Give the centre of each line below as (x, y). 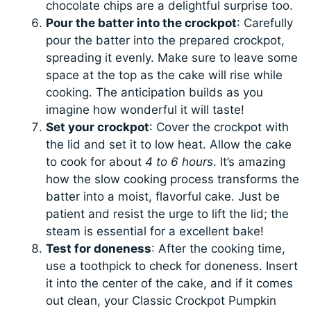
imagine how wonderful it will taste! (145, 109)
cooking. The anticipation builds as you (155, 92)
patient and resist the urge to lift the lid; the (168, 213)
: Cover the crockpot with (219, 127)
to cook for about (96, 161)
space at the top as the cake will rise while (165, 75)
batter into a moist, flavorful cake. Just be (163, 196)
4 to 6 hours (179, 161)
